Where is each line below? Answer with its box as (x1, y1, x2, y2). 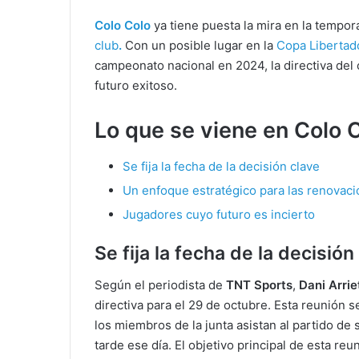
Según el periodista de (95, 277, 226, 293)
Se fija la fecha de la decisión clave (123, 158, 320, 174)
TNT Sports (226, 277, 292, 293)
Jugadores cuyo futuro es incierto (123, 206, 315, 222)
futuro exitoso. (95, 78, 177, 94)
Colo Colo (95, 18, 151, 34)
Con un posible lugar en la (125, 38, 276, 54)
